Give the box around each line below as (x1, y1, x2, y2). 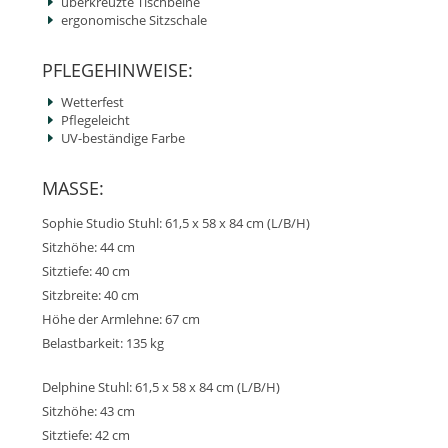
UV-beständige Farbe (61, 129, 185, 147)
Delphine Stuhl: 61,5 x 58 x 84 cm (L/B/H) (42, 378, 280, 396)
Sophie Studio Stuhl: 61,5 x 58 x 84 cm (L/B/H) (42, 214, 310, 232)
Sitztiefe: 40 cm (42, 262, 130, 280)
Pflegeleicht (61, 111, 130, 129)
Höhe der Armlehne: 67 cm (42, 310, 200, 328)
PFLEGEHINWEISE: (42, 58, 193, 82)
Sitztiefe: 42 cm (42, 426, 130, 444)
